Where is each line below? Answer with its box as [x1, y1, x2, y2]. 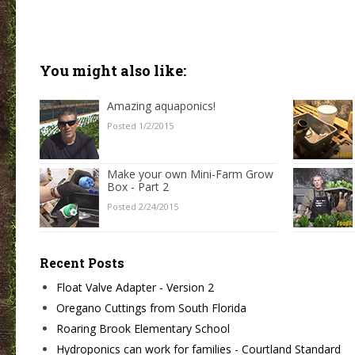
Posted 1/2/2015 [107, 119, 174, 132]
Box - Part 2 [107, 178, 169, 194]
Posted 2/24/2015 [107, 200, 178, 212]
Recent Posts [40, 254, 124, 272]
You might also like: [40, 60, 186, 80]
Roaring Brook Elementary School [56, 321, 230, 337]
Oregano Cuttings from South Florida [56, 300, 246, 316]
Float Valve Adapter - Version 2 [56, 280, 214, 296]
